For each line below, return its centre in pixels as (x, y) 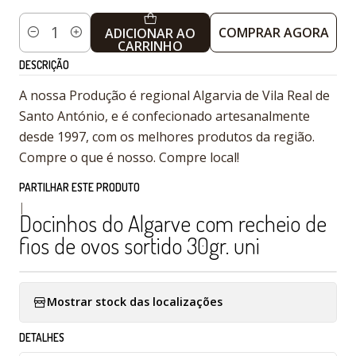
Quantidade (50, 41)
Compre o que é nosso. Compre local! (129, 157)
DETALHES (42, 337)
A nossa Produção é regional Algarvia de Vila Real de (174, 95)
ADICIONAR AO (151, 33)
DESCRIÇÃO (44, 64)
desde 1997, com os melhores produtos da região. (167, 136)
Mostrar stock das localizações (135, 302)
